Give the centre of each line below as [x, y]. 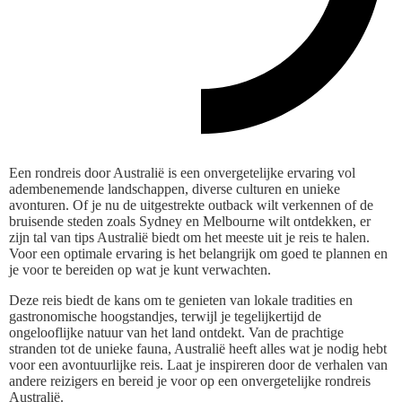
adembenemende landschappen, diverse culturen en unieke [175, 188]
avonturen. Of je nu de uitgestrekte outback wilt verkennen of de [191, 205]
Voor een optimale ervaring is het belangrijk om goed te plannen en [198, 253]
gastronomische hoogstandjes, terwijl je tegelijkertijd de [165, 316]
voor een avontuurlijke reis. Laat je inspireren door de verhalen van [198, 364]
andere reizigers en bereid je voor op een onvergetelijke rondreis [190, 380]
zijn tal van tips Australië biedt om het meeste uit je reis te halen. [189, 237]
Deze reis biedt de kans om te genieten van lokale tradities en [181, 300]
